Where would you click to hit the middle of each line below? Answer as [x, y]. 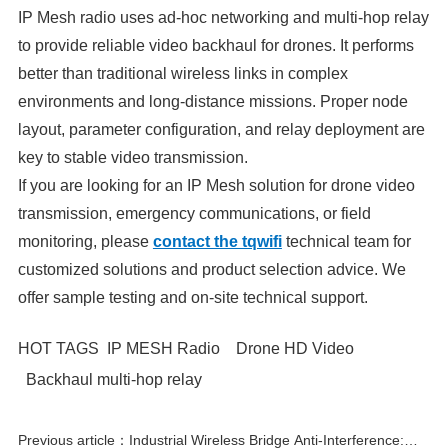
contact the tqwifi [217, 241]
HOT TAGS [58, 347]
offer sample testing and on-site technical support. [192, 297]
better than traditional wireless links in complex [182, 73]
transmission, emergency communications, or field [194, 213]
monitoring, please [85, 241]
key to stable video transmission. [132, 157]
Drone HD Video [294, 348]
